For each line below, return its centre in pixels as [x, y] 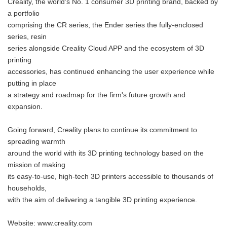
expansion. [25, 107]
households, [27, 188]
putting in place [32, 83]
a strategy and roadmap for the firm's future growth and [97, 95]
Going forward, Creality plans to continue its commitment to [102, 130]
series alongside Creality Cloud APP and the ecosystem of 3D [106, 48]
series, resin [27, 37]
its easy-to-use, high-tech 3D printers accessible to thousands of [110, 177]
